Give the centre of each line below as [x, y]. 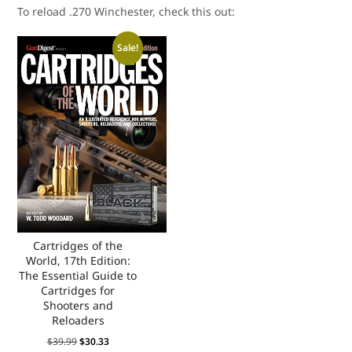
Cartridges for [78, 290]
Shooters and [78, 305]
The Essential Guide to [78, 275]
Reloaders [78, 320]
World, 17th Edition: [78, 260]
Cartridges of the [78, 246]
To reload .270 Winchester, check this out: [126, 11]
